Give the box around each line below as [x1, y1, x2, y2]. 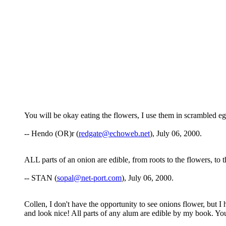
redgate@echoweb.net [79, 129, 150, 138]
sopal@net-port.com [57, 174, 122, 183]
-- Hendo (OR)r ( [24, 129, 79, 138]
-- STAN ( [24, 174, 57, 183]
